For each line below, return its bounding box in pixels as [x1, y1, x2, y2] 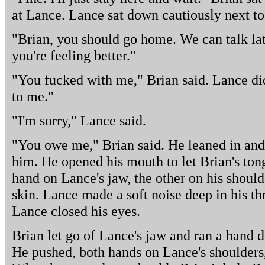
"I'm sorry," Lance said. [12, 112, 146, 128]
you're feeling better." [12, 47, 136, 63]
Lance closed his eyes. [12, 203, 140, 219]
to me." [12, 88, 54, 104]
